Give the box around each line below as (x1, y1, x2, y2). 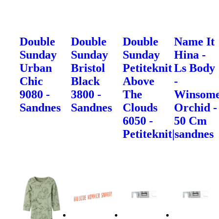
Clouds (122, 101, 157, 114)
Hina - (174, 48, 206, 61)
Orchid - (174, 101, 218, 114)
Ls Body (174, 61, 216, 74)
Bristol (71, 61, 106, 74)
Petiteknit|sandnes (122, 127, 214, 140)
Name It (174, 35, 215, 48)
